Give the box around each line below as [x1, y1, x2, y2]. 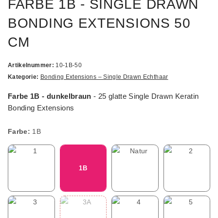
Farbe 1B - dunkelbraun [8, 92, 91, 101]
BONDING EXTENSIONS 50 [8, 16, 191, 31]
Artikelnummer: [8, 62, 56, 69]
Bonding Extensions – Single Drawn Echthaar [40, 73, 168, 81]
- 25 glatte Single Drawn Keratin [91, 92, 199, 101]
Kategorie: [8, 73, 40, 81]
